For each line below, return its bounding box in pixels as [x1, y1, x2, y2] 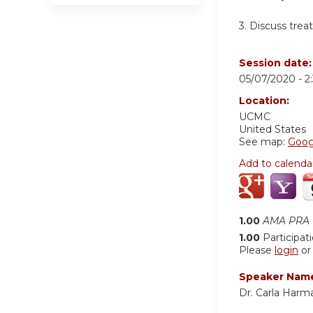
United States [239, 123, 306, 136]
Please [239, 244, 275, 257]
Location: [239, 94, 292, 108]
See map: [239, 136, 288, 149]
